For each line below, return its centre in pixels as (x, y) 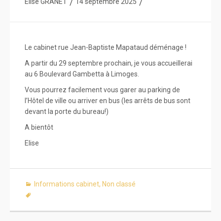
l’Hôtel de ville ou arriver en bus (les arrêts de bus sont (108, 101)
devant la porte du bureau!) (67, 112)
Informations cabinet (67, 184)
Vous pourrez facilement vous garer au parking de (102, 90)
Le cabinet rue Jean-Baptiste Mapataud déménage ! (106, 48)
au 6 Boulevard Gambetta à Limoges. (82, 74)
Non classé (119, 184)
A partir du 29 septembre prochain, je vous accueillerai (109, 63)
